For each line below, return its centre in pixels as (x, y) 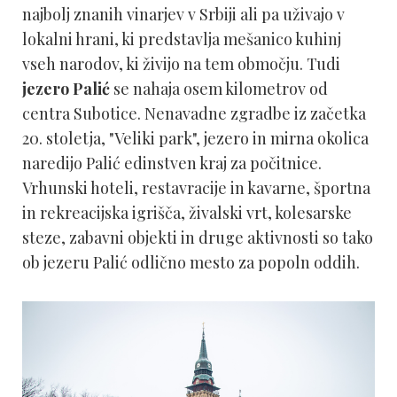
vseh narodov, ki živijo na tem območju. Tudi (181, 64)
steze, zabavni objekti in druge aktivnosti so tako (198, 238)
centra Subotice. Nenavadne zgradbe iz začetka (194, 114)
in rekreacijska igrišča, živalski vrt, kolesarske (187, 213)
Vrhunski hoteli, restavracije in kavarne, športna (196, 188)
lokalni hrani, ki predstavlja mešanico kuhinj (182, 39)
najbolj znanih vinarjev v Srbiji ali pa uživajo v (183, 15)
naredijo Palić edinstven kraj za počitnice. (172, 163)
